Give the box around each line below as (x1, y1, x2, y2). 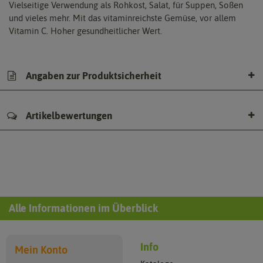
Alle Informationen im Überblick (9, 202, 158, 214)
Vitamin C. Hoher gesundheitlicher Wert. (9, 26, 162, 36)
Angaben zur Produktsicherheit (23, 69, 161, 82)
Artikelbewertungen (23, 110, 112, 122)
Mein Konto (15, 244, 68, 256)
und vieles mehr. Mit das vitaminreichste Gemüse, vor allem (9, 13, 236, 23)
